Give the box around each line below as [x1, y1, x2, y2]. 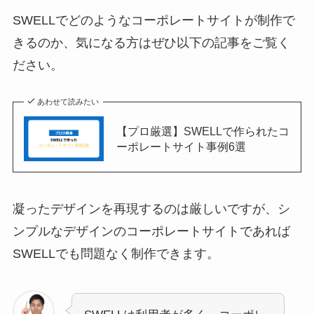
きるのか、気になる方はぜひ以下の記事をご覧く [12, 36, 290, 50]
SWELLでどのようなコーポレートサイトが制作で [12, 13, 295, 28]
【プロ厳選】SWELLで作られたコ [116, 125, 289, 138]
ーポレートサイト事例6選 [116, 140, 246, 153]
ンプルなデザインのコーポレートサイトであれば [12, 224, 290, 238]
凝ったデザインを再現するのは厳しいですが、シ [12, 201, 290, 216]
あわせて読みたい [37, 97, 100, 107]
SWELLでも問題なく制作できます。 [12, 246, 219, 261]
